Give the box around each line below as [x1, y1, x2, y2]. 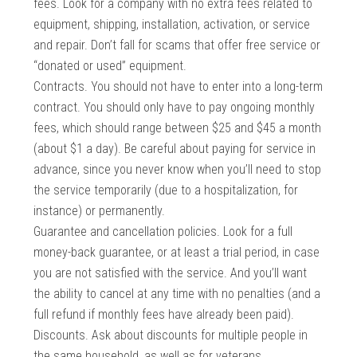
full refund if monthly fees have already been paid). [33, 307, 295, 323]
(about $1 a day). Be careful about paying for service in [33, 141, 316, 157]
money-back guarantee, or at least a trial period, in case [33, 245, 320, 261]
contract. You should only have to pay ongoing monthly [33, 100, 316, 116]
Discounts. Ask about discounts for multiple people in [33, 328, 308, 343]
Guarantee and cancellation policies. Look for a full [33, 224, 293, 240]
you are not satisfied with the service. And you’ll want [33, 265, 308, 281]
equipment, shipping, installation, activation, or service [33, 17, 311, 33]
